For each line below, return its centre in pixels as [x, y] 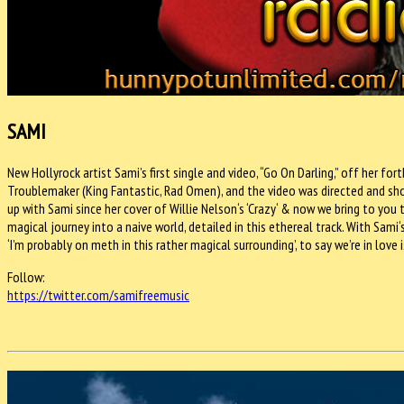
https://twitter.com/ [60, 294]
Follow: [26, 276]
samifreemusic [151, 294]
